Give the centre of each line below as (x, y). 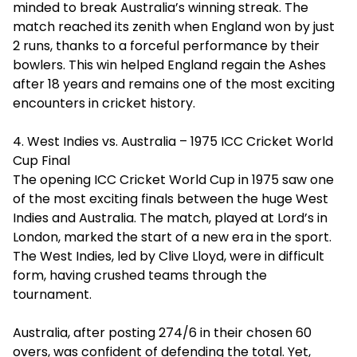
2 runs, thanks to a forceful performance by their (166, 46)
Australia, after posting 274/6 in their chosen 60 (162, 333)
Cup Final (41, 161)
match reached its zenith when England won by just (174, 27)
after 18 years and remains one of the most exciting (174, 84)
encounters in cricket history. (104, 103)
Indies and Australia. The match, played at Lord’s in (170, 218)
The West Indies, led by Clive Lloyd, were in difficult (169, 256)
